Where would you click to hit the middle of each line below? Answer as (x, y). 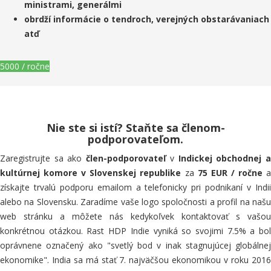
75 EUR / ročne (230, 173)
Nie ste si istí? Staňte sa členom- (135, 128)
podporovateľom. (135, 139)
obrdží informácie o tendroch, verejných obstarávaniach (147, 19)
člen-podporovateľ (126, 158)
